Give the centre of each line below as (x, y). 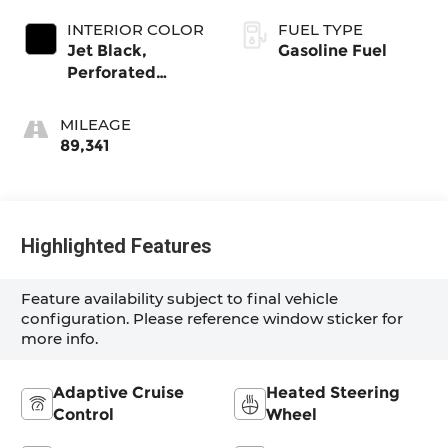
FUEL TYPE (320, 29)
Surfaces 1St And (134, 116)
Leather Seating (132, 94)
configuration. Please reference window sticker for (212, 319)
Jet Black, (107, 50)
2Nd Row (104, 138)
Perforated (112, 72)
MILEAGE (96, 124)
